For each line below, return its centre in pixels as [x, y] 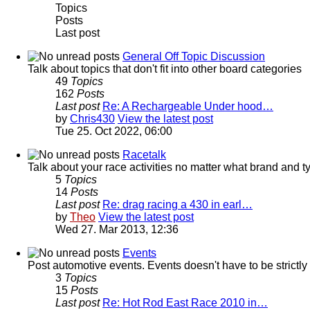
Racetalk [144, 154]
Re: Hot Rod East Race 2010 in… [185, 302]
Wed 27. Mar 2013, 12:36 [117, 229]
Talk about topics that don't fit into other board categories [165, 69]
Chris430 [92, 118]
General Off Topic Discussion [194, 56]
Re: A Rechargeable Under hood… [188, 106]
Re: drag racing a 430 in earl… [177, 204]
